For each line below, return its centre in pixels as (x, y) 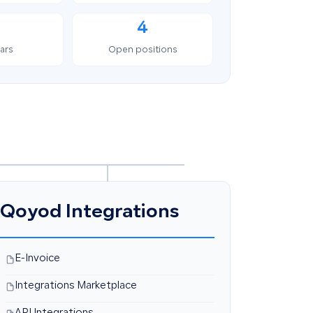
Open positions (143, 50)
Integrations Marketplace (75, 286)
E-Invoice (37, 259)
